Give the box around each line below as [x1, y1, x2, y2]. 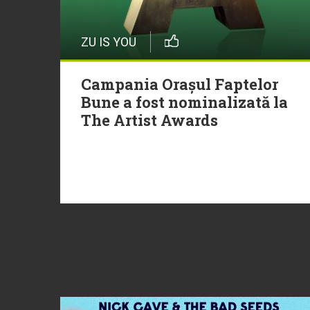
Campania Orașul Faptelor [81, 73, 278, 94]
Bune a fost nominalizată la [81, 91, 288, 112]
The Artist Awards [81, 109, 218, 130]
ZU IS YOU [81, 34, 136, 49]
